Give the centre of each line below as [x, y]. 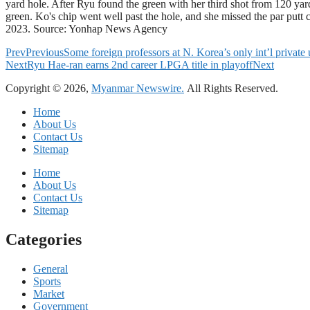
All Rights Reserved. [231, 89]
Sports [47, 282]
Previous [45, 53]
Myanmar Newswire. [138, 89]
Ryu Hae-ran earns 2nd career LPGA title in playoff [140, 65]
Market [49, 294]
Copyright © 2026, [48, 89]
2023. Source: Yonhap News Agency [86, 29]
